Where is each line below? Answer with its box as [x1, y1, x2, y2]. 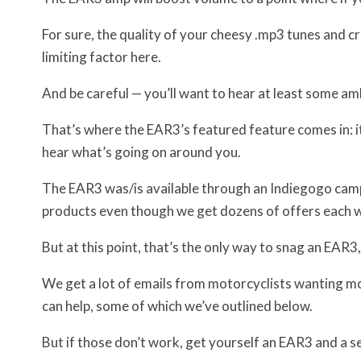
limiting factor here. [42, 48, 161, 65]
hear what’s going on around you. [42, 143, 241, 160]
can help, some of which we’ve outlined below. [42, 297, 313, 314]
